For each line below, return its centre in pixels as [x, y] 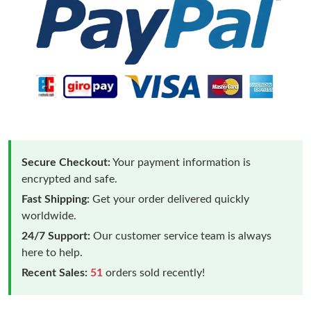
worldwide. [49, 216]
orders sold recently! [154, 272]
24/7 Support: [56, 236]
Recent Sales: [54, 272]
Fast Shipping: [56, 199]
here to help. [52, 252]
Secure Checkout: [66, 162]
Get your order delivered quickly [169, 199]
